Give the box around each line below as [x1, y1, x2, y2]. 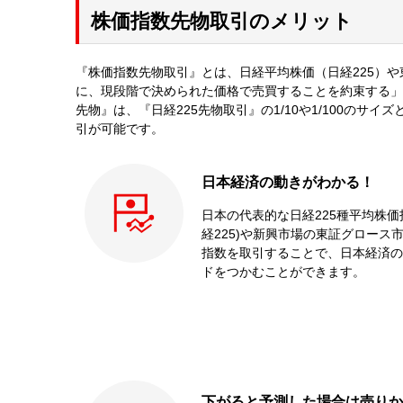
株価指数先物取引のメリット [91, 9, 353, 32]
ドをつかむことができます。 [201, 264, 365, 279]
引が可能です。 [76, 121, 164, 136]
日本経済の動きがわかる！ [201, 174, 374, 190]
